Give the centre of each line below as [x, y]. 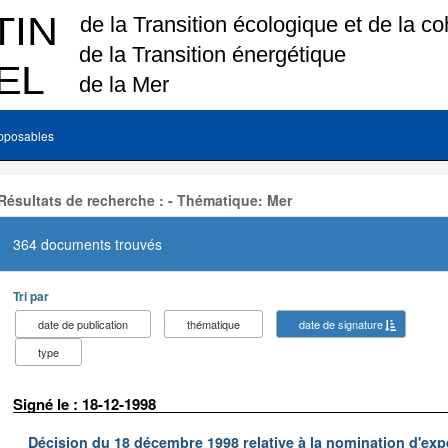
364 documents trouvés [87, 243]
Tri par [31, 295]
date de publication [83, 323]
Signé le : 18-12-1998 [84, 403]
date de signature [341, 323]
